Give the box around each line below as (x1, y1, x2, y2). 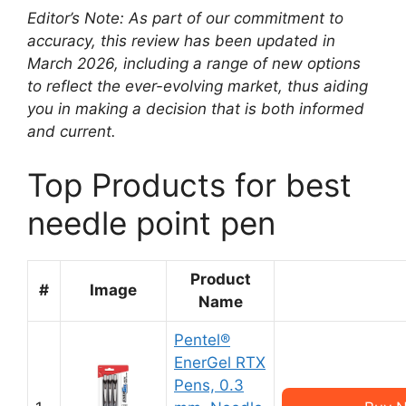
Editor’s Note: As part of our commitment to (27, 8, 343, 27)
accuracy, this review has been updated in (27, 31, 335, 50)
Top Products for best (27, 166, 352, 204)
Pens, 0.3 (174, 376, 244, 394)
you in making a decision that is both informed (27, 99, 364, 118)
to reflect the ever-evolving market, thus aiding (27, 76, 368, 95)
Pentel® (174, 331, 230, 349)
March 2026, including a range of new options (27, 53, 361, 72)
